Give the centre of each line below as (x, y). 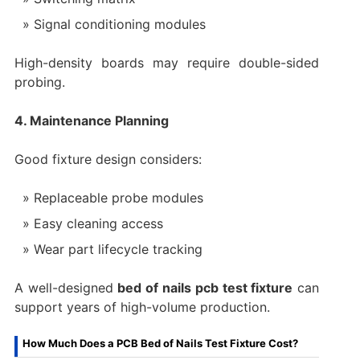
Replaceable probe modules (118, 198)
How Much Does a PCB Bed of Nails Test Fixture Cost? (160, 344)
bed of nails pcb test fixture (205, 288)
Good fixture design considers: (108, 160)
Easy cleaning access (98, 224)
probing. (39, 82)
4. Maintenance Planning (91, 121)
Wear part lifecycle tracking (118, 250)
